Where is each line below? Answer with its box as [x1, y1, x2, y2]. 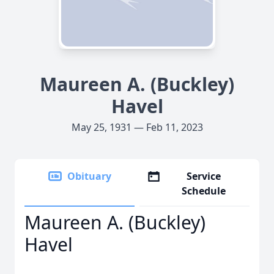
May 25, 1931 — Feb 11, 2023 [71, 120, 203, 134]
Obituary [67, 169, 111, 183]
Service [187, 169, 221, 183]
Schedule [182, 184, 226, 198]
